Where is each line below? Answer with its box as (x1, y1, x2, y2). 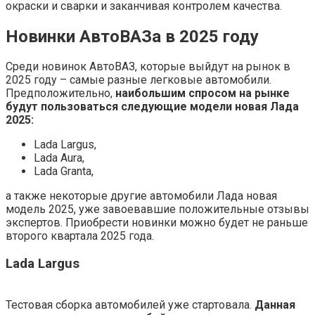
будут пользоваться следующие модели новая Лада (6, 100, 299, 114)
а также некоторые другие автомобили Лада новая (6, 189, 277, 203)
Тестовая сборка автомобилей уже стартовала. (6, 297, 255, 311)
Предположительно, (6, 86, 115, 101)
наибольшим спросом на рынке (115, 86, 290, 101)
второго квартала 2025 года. (6, 229, 154, 243)
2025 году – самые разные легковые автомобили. (6, 73, 271, 87)
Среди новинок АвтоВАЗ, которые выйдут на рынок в (6, 60, 290, 74)
